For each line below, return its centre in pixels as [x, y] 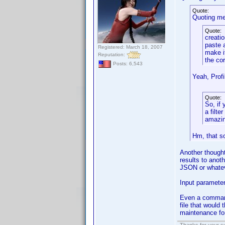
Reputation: [112, 54]
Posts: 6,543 [127, 64]
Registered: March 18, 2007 [130, 47]
